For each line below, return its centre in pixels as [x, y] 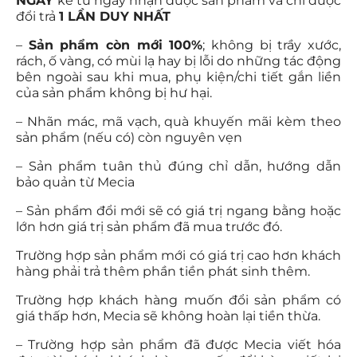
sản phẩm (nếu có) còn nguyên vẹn [129, 137]
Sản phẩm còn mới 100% [116, 45]
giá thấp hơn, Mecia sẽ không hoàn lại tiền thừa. [168, 316]
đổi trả [37, 16]
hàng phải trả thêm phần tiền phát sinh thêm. [165, 271]
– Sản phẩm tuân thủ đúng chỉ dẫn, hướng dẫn [178, 166]
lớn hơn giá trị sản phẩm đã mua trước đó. [151, 226]
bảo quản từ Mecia [77, 182]
